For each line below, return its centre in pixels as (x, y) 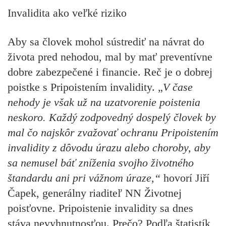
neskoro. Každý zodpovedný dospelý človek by (112, 117)
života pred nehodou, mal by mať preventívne (110, 56)
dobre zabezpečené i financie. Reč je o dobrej (110, 72)
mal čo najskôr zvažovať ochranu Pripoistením (113, 132)
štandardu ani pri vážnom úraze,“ (86, 178)
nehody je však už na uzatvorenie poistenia (104, 102)
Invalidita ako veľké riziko (67, 13)
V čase (178, 87)
